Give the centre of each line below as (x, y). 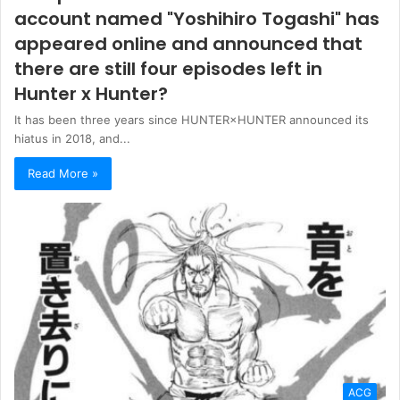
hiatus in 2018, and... (72, 139)
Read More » (63, 174)
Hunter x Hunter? (91, 94)
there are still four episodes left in (168, 69)
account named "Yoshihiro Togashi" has (197, 19)
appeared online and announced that (188, 44)
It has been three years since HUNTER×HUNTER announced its (192, 120)
